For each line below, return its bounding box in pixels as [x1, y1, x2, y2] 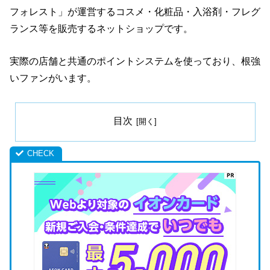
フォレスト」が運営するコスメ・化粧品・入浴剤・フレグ [10, 7, 260, 17]
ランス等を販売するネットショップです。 [10, 24, 193, 34]
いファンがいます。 [10, 72, 96, 83]
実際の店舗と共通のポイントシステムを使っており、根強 [10, 55, 260, 66]
